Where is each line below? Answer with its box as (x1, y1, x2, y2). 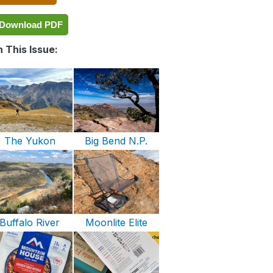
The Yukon (4, 135, 55, 147)
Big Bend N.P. (85, 135, 148, 147)
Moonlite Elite (85, 216, 147, 229)
